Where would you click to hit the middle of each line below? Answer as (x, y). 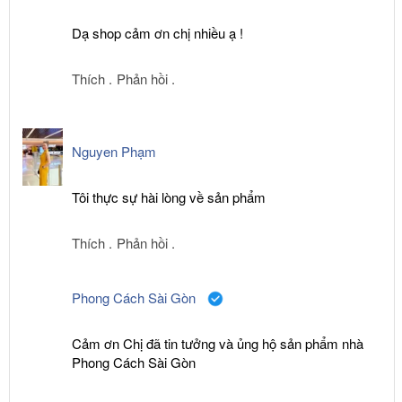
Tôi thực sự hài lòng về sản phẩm (170, 197)
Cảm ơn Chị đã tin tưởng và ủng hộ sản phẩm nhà (218, 344)
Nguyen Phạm (114, 152)
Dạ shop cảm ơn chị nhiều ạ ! (159, 33)
